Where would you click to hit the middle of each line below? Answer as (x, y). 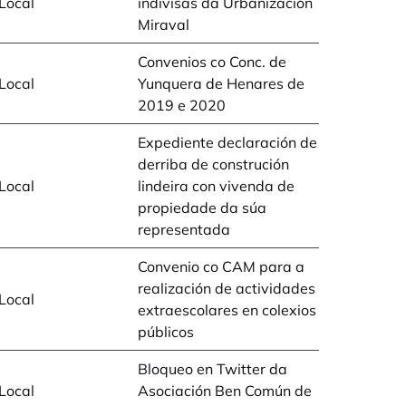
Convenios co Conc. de (212, 62)
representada (184, 229)
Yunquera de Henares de (221, 83)
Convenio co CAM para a (221, 266)
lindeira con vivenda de (216, 186)
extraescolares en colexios (227, 310)
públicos (166, 332)
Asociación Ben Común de (225, 391)
